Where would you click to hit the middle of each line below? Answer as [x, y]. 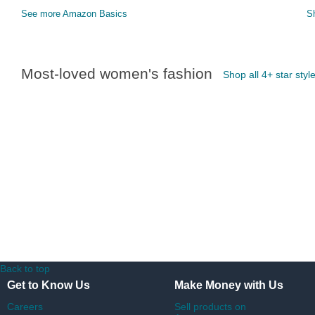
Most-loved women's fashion [117, 73]
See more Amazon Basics [74, 14]
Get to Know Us [49, 285]
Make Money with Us [229, 285]
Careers [25, 307]
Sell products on [210, 307]
